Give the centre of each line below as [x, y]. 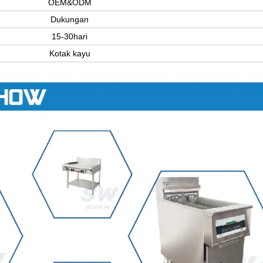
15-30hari [70, 36]
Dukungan [70, 19]
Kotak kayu [70, 53]
